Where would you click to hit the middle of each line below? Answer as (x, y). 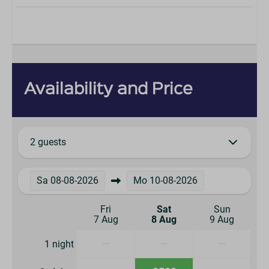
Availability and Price (108, 90)
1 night (59, 244)
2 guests (48, 142)
